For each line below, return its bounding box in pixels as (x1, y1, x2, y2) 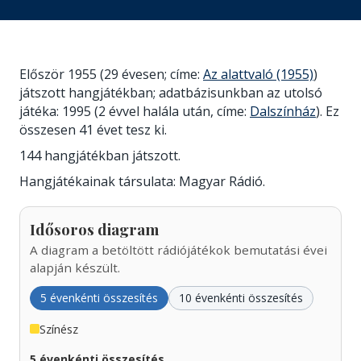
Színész (39, 320, 78, 337)
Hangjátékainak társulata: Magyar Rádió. (19, 172, 265, 190)
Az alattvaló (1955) (203, 65, 313, 83)
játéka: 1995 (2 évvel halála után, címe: (19, 102, 250, 120)
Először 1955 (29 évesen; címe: (19, 65, 203, 83)
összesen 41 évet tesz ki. (19, 121, 167, 139)
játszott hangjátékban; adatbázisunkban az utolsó (19, 84, 322, 102)
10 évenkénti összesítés (179, 289, 303, 305)
